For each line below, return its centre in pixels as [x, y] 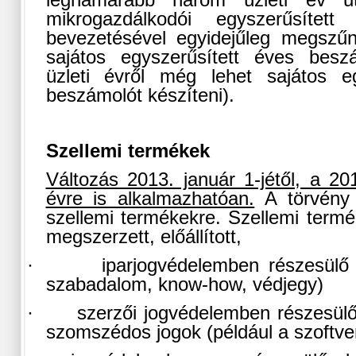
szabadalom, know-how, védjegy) [184, 285]
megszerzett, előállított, [143, 237]
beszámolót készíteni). [140, 96]
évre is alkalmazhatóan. [150, 199]
